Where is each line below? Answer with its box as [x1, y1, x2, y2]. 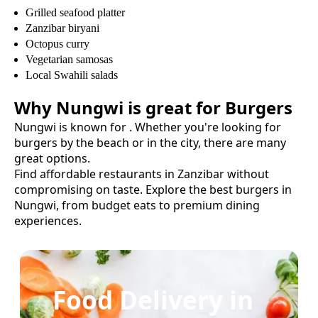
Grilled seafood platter [26, 6, 125, 18]
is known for [56, 119, 129, 135]
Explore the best [143, 181, 236, 197]
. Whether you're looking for [129, 119, 281, 135]
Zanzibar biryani [26, 21, 99, 34]
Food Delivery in [53, 282, 254, 317]
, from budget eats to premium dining [56, 197, 260, 213]
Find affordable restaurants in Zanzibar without [14, 165, 269, 182]
